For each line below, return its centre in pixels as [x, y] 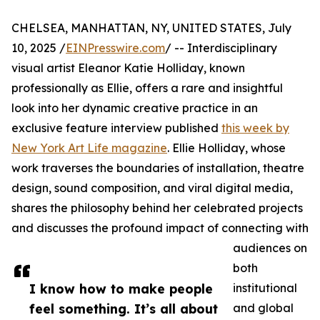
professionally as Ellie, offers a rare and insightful [147, 88]
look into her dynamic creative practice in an [135, 108]
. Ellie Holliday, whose [226, 148]
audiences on [270, 248]
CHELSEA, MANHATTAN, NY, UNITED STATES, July [151, 28]
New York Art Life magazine [89, 148]
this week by [255, 128]
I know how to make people [121, 289]
